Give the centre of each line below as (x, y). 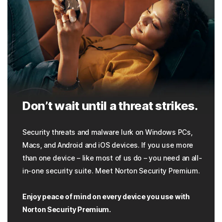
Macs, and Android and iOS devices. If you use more (108, 145)
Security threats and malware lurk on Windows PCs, (108, 132)
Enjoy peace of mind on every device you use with (106, 197)
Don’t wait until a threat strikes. (110, 106)
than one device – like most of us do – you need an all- (112, 158)
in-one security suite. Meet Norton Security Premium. (111, 171)
